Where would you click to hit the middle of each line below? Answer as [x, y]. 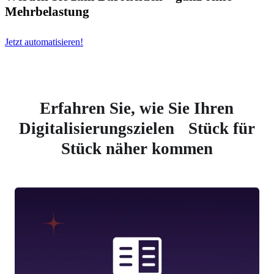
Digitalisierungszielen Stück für [137, 129]
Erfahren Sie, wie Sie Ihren [137, 109]
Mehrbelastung [47, 12]
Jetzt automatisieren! [44, 42]
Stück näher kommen [137, 149]
